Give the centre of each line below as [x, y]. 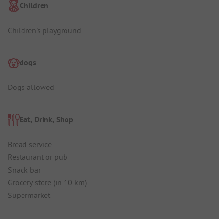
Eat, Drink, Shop [46, 119]
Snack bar [24, 169]
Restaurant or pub [38, 157]
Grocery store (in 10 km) [47, 182]
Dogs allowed [31, 87]
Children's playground [44, 30]
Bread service [30, 144]
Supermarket [29, 195]
